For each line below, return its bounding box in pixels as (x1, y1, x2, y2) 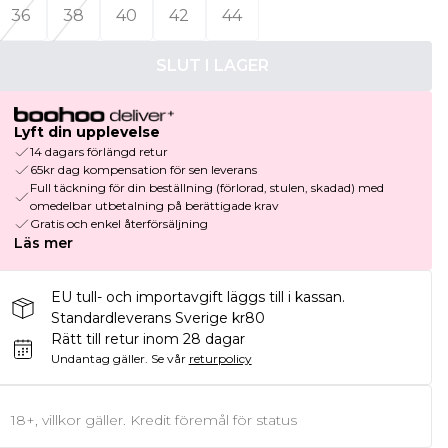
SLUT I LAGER (156, 56, 270, 75)
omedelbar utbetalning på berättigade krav (29, 198, 279, 214)
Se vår (150, 351, 186, 367)
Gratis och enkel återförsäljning (29, 216, 208, 232)
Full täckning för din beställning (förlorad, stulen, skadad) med (29, 180, 384, 196)
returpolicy (188, 351, 252, 367)
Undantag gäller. (50, 351, 148, 367)
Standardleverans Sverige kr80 (50, 309, 265, 328)
